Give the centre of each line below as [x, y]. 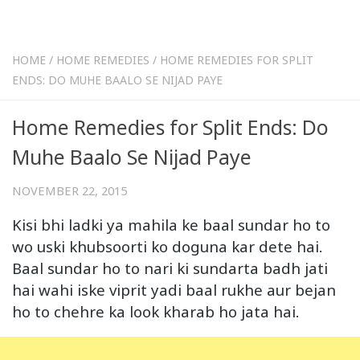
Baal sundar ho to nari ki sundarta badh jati [170, 268]
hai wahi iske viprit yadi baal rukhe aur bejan [174, 289]
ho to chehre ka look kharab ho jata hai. [155, 311]
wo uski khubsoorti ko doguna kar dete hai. [167, 246]
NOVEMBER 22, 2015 [70, 190]
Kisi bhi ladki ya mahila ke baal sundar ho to [171, 224]
